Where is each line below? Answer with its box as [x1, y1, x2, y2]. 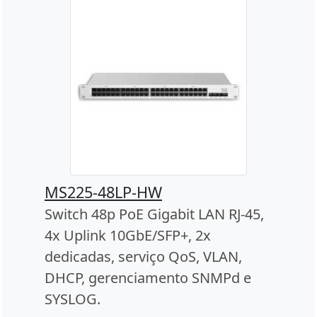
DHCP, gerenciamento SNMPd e [45, 267, 251, 287]
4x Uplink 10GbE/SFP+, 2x [45, 225, 211, 245]
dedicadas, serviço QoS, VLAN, [45, 246, 242, 266]
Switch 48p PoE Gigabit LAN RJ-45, [45, 204, 264, 224]
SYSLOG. [45, 289, 100, 309]
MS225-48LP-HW [45, 181, 162, 202]
